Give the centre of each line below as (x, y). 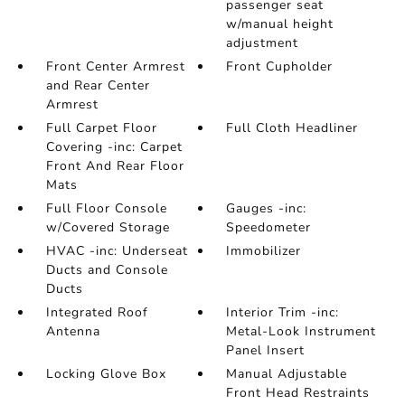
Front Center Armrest (115, 66)
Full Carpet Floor (101, 128)
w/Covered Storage (108, 227)
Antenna (73, 331)
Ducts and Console (107, 270)
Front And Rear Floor (115, 166)
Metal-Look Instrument (301, 331)
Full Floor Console (106, 208)
